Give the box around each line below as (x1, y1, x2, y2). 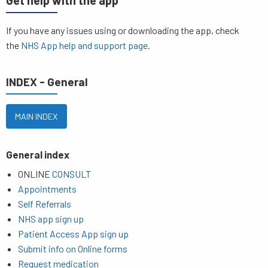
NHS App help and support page (21, 39, 148, 51)
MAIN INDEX (15, 111, 58, 121)
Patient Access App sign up (18, 227, 129, 239)
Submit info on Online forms (18, 242, 127, 254)
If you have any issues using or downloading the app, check (6, 25, 239, 36)
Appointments (18, 182, 77, 194)
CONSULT (52, 167, 91, 179)
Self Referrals (18, 197, 71, 209)
